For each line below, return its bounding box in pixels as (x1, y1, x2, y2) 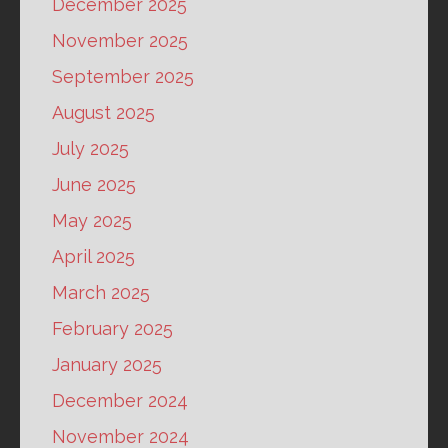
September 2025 (52, 66, 194, 88)
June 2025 (52, 174, 136, 196)
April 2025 (52, 246, 135, 268)
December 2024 (52, 390, 188, 412)
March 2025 (52, 282, 150, 304)
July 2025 (52, 138, 129, 160)
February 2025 (52, 318, 173, 340)
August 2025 (52, 102, 155, 124)
